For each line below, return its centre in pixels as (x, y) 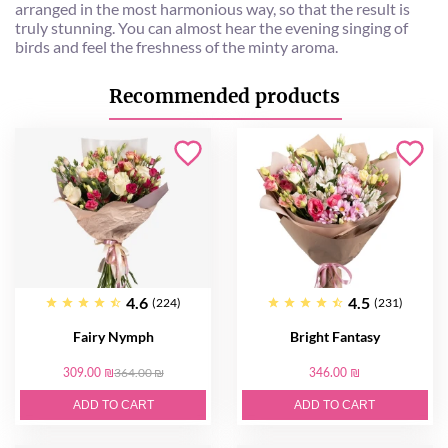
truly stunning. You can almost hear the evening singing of (211, 27)
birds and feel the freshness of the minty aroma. (176, 46)
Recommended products (224, 96)
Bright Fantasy (334, 336)
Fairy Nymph (113, 336)
